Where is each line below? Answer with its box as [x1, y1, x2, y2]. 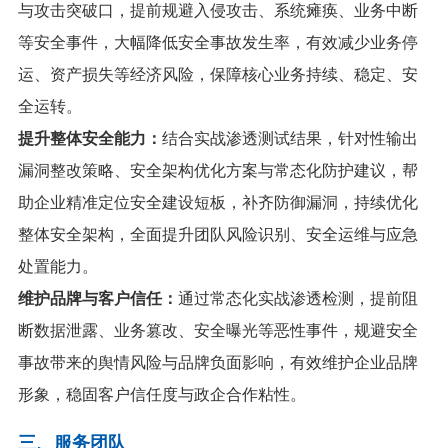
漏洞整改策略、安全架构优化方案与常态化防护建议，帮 [17, 161, 418, 179]
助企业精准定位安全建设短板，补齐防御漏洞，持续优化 [17, 193, 418, 211]
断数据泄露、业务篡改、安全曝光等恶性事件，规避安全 [17, 321, 418, 339]
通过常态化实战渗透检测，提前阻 [177, 289, 418, 307]
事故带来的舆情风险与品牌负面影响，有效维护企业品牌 [17, 353, 418, 371]
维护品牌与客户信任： [17, 289, 178, 307]
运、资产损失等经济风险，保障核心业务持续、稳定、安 [17, 65, 418, 83]
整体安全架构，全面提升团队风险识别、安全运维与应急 [17, 225, 418, 243]
